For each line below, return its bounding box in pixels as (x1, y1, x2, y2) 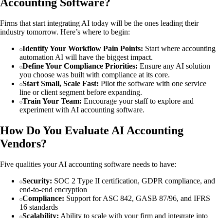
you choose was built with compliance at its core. (19, 70, 170, 79)
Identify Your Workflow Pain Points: (22, 44, 143, 53)
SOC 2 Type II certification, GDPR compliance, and (52, 176, 215, 185)
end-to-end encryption (19, 185, 87, 194)
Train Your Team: (22, 96, 82, 105)
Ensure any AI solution (138, 61, 210, 70)
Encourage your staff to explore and (82, 96, 194, 105)
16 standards (19, 202, 58, 211)
